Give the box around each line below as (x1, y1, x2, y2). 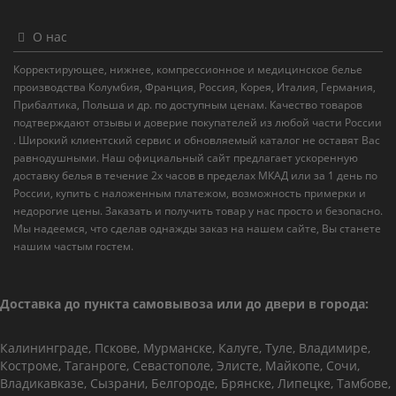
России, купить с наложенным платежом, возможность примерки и (13, 186, 366, 202)
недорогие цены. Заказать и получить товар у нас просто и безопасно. (13, 203, 383, 219)
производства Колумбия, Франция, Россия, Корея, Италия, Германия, (13, 80, 376, 95)
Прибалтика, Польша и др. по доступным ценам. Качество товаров (13, 97, 362, 113)
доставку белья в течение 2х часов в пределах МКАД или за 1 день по (13, 168, 377, 184)
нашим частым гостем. (13, 239, 133, 255)
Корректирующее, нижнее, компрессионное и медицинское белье (13, 62, 362, 78)
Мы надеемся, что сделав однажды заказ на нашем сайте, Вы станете (13, 221, 381, 237)
